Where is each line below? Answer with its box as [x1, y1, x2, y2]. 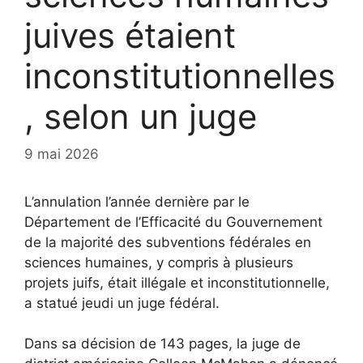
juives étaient [24, 15, 236, 56]
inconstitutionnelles [24, 55, 335, 96]
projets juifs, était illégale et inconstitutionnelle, [24, 274, 330, 291]
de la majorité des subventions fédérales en [24, 233, 311, 250]
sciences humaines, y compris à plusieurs [24, 254, 293, 271]
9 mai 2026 [24, 145, 99, 162]
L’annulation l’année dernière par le [24, 193, 250, 210]
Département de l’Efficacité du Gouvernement [24, 213, 322, 230]
